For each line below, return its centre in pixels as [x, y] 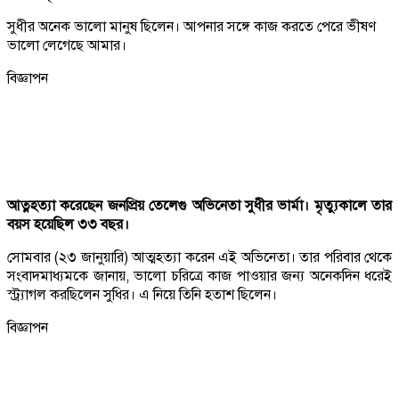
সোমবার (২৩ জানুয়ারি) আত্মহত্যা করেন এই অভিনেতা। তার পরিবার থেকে [199, 257]
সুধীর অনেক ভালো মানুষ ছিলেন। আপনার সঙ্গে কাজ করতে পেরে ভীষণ [191, 26]
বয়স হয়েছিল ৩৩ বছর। [68, 224]
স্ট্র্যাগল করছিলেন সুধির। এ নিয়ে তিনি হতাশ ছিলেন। [142, 294]
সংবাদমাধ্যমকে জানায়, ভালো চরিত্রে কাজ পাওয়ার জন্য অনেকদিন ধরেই [199, 276]
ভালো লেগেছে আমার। [67, 45]
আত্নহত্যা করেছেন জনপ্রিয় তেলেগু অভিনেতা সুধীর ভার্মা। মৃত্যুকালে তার [199, 205]
